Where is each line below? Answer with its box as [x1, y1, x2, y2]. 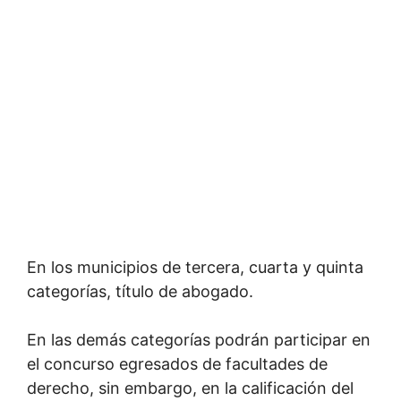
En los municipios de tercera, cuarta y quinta [27, 258, 363, 277]
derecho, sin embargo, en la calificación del [27, 379, 354, 397]
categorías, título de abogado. [27, 282, 253, 301]
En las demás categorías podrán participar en [27, 330, 371, 349]
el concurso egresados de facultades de [27, 354, 328, 373]
